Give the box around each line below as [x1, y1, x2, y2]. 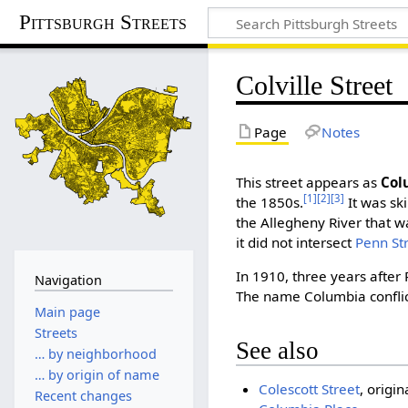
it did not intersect [236, 232, 356, 251]
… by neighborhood [34, 344, 157, 362]
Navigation [34, 270, 102, 289]
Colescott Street [258, 380, 360, 398]
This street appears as [236, 172, 382, 191]
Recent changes [34, 387, 132, 405]
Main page [34, 302, 100, 321]
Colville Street [236, 69, 393, 101]
